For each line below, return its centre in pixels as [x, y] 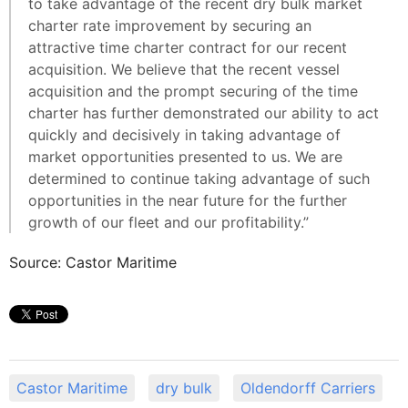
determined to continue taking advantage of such [199, 178]
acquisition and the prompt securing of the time [193, 91]
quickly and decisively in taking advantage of [184, 134]
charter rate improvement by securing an [170, 25]
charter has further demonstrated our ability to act [204, 112]
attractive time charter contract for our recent [188, 47]
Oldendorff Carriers [308, 388]
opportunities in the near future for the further [188, 200]
